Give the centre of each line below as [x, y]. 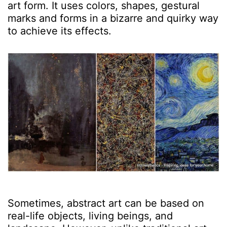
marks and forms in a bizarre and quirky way [113, 18]
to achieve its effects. [60, 31]
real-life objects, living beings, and [90, 216]
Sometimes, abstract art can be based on [106, 203]
